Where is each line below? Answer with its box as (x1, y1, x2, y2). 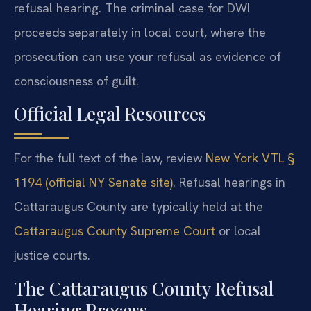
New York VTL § (205, 150, 294, 167)
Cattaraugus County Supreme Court (14, 223, 215, 239)
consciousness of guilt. (14, 72, 139, 89)
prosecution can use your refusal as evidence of (14, 48, 281, 65)
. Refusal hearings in (173, 174, 285, 191)
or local (215, 223, 261, 239)
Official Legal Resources (14, 101, 206, 126)
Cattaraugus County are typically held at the (14, 199, 263, 215)
